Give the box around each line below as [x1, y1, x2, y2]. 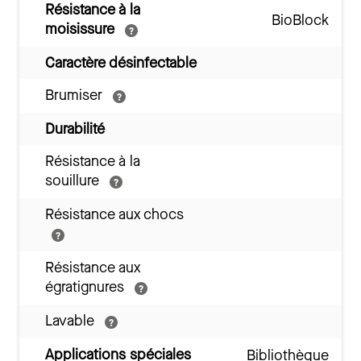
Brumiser [45, 85, 106, 106]
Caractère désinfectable [45, 53, 197, 73]
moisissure [45, 19, 118, 39]
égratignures [45, 277, 128, 297]
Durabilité [45, 119, 105, 139]
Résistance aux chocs [45, 205, 184, 225]
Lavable [45, 311, 98, 331]
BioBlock [272, 10, 329, 31]
